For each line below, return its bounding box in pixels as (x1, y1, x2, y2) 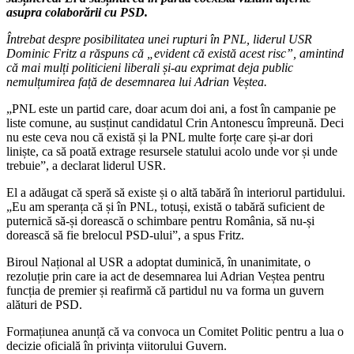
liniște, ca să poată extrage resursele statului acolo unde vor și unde (6, 144, 337, 158)
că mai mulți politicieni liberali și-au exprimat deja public (6, 60, 293, 74)
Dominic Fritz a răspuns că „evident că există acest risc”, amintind (6, 46, 344, 60)
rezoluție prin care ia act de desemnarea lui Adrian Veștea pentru (6, 269, 325, 283)
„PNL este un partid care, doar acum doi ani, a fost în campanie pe (6, 101, 336, 115)
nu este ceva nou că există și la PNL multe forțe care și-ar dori (6, 130, 313, 144)
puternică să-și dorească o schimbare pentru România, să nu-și (6, 213, 314, 228)
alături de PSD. (6, 297, 82, 311)
